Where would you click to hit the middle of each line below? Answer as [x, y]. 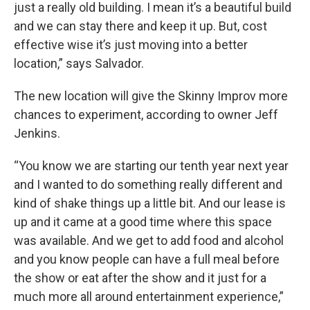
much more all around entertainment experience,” [149, 297]
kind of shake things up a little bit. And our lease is [150, 203]
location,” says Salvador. [79, 63]
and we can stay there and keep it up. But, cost [140, 26]
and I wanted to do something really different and [148, 184]
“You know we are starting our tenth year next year [151, 166]
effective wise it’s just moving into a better [131, 45]
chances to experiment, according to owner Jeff [146, 115]
